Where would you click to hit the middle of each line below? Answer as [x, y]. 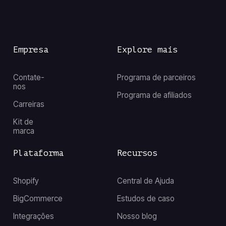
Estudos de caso [146, 199]
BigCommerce [38, 199]
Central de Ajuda [145, 181]
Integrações [33, 216]
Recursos [137, 153]
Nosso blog [137, 216]
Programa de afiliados [154, 95]
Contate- [29, 77]
